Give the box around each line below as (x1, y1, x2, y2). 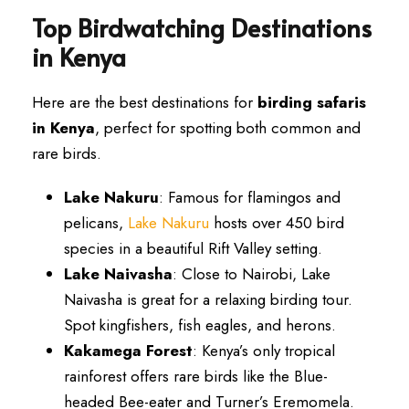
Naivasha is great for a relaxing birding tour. (64, 288, 352, 310)
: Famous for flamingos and (159, 186, 341, 208)
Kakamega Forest (64, 340, 193, 362)
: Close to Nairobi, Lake (173, 263, 330, 285)
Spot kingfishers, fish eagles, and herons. (64, 314, 336, 336)
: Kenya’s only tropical (193, 340, 335, 362)
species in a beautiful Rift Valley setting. (64, 237, 322, 259)
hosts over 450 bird (209, 212, 344, 234)
